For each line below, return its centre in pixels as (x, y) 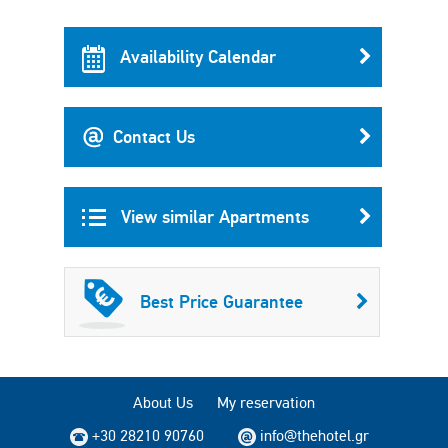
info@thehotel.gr (314, 435)
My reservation (266, 402)
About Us (163, 402)
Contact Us (154, 136)
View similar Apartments (212, 216)
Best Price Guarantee (221, 301)
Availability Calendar (195, 56)
